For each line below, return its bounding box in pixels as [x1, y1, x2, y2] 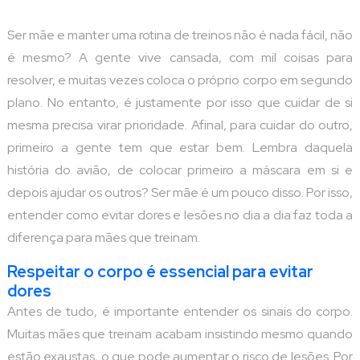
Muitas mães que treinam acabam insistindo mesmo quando [7, 325, 353, 342]
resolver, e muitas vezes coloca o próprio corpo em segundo [7, 72, 353, 88]
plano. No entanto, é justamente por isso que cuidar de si [7, 94, 353, 111]
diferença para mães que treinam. [7, 229, 200, 246]
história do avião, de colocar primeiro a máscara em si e [7, 162, 353, 178]
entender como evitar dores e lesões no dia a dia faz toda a [7, 207, 353, 223]
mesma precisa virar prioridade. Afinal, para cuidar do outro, [7, 117, 353, 133]
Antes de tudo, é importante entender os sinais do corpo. [7, 303, 353, 320]
